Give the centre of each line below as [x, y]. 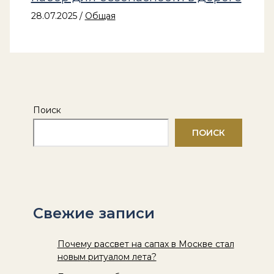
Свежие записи [94, 213]
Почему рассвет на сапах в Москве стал [146, 244]
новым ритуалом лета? [107, 257]
